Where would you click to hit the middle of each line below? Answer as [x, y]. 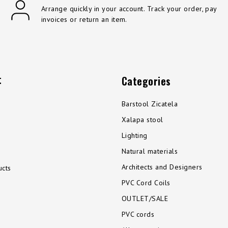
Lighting [135, 136]
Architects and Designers [162, 167]
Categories [146, 81]
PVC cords [138, 215]
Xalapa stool [142, 120]
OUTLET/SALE [145, 199]
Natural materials [150, 151]
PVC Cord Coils [146, 183]
